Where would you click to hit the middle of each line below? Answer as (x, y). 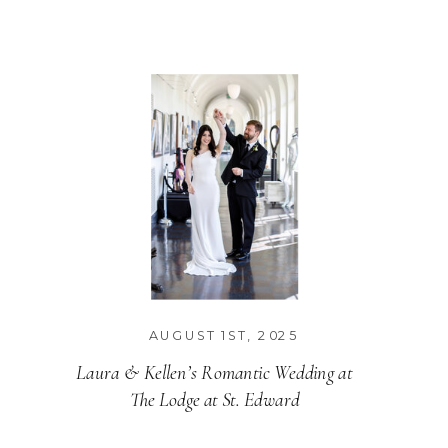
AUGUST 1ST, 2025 (224, 335)
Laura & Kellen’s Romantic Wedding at (214, 373)
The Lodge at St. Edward (214, 399)
